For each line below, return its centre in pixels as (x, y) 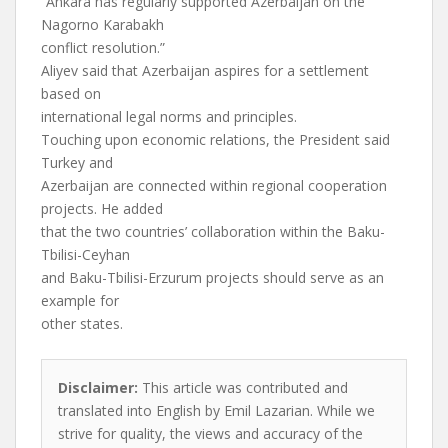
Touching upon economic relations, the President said (215, 139)
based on (71, 93)
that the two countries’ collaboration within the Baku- (213, 231)
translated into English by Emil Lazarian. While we (216, 410)
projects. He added (102, 208)
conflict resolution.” (103, 47)
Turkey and (77, 162)
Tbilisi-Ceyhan (85, 254)
